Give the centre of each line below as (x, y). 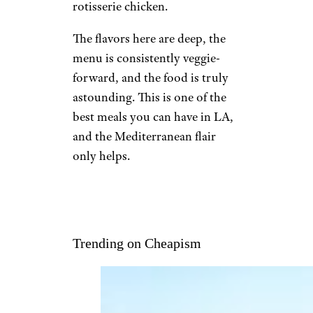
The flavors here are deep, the (149, 38)
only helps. (101, 155)
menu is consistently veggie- (146, 58)
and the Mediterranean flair (144, 136)
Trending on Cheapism (137, 243)
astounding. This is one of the (150, 97)
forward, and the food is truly (151, 77)
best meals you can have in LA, (153, 116)
